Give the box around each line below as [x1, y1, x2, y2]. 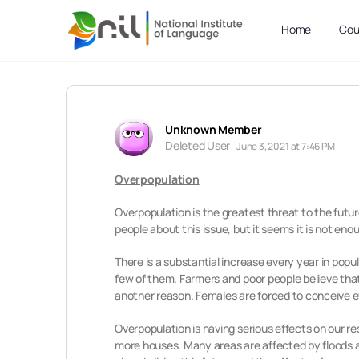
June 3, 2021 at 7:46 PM [236, 139, 335, 153]
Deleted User [165, 138, 231, 153]
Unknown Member [165, 122, 262, 137]
